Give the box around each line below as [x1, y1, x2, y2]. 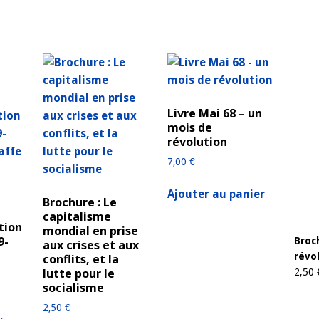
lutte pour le [42, 265, 115, 281]
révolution [167, 133, 227, 150]
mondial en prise [42, 222, 138, 239]
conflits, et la [42, 251, 119, 267]
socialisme [42, 279, 104, 296]
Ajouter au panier [167, 187, 265, 202]
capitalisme [42, 208, 111, 224]
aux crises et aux [42, 236, 139, 253]
